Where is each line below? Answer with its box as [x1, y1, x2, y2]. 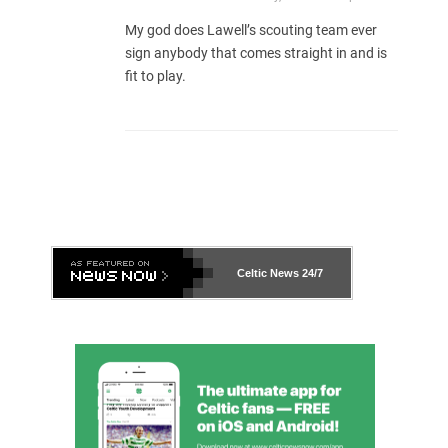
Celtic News [237, 267, 299, 280]
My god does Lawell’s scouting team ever [125, 22, 377, 39]
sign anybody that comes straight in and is [125, 45, 387, 62]
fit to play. [125, 68, 186, 85]
